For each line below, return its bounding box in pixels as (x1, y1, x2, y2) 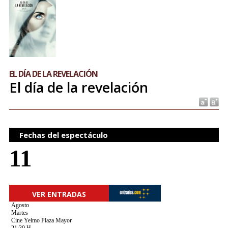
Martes (11, 209, 28, 216)
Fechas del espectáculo (19, 130, 108, 140)
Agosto (11, 202, 29, 209)
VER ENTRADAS (32, 189, 86, 199)
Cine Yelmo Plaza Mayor (11, 217, 72, 224)
